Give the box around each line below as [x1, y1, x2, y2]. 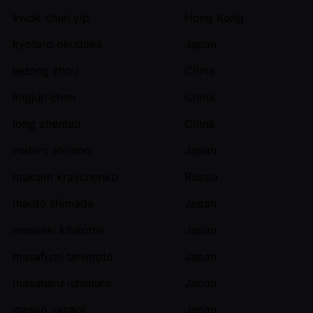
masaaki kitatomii [13, 222, 104, 237]
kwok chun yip [13, 10, 89, 24]
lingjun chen [13, 89, 75, 104]
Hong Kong [184, 10, 244, 24]
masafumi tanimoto [13, 249, 113, 263]
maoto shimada [13, 196, 94, 210]
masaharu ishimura [13, 275, 111, 290]
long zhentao [13, 116, 81, 131]
